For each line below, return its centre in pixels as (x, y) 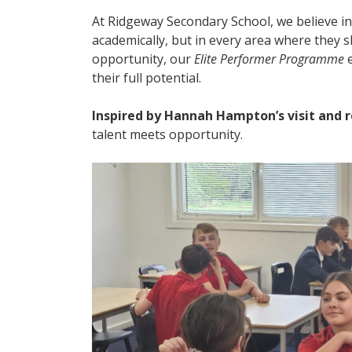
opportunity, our (143, 59)
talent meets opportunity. (167, 134)
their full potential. (147, 78)
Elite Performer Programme (269, 59)
